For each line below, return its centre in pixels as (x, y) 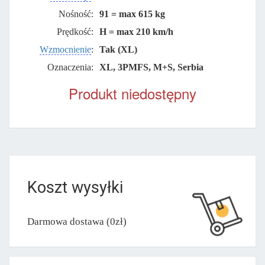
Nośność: (76, 14)
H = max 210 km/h (136, 31)
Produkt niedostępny (132, 93)
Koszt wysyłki (75, 187)
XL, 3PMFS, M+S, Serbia (151, 67)
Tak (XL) (118, 49)
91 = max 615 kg (132, 14)
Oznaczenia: (70, 67)
